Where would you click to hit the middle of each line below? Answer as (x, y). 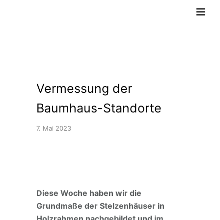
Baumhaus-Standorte (99, 108)
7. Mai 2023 (54, 128)
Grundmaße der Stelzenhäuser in (100, 206)
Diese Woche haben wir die (89, 193)
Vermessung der (84, 88)
